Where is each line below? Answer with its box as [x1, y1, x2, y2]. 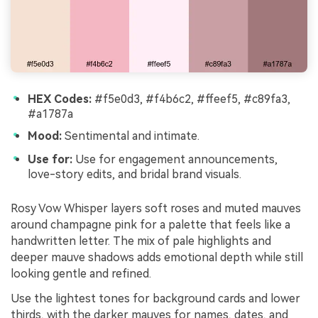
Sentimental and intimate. [62, 129, 199, 143]
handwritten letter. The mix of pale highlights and [11, 234, 271, 248]
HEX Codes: [28, 92, 92, 106]
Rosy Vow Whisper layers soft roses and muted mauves [11, 201, 301, 215]
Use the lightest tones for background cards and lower [11, 292, 300, 306]
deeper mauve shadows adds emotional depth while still [11, 250, 303, 264]
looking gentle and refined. [11, 266, 151, 280]
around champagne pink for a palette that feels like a [11, 217, 290, 231]
